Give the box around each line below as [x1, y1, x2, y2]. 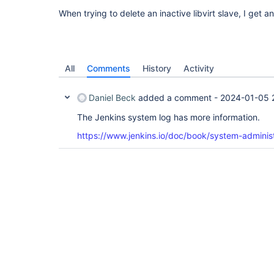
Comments [87, 63, 130, 73]
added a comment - [136, 92, 220, 103]
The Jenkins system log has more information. [77, 112, 260, 122]
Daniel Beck [89, 92, 136, 103]
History [143, 63, 171, 73]
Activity [183, 63, 214, 73]
